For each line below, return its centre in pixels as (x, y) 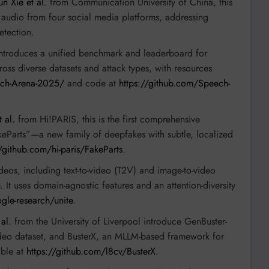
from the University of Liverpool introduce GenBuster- (119, 222)
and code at (92, 83)
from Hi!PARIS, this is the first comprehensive (107, 119)
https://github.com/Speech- (174, 83)
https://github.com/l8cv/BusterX (91, 252)
